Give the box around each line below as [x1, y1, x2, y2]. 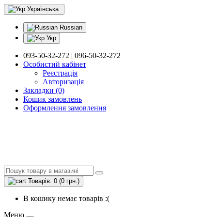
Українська [27, 5, 59, 13]
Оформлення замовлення [23, 104, 106, 112]
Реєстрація [43, 69, 77, 77]
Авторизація [43, 77, 84, 86]
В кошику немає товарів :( [23, 194, 109, 202]
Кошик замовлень [23, 95, 82, 103]
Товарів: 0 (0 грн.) [28, 177, 79, 185]
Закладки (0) [23, 86, 64, 94]
